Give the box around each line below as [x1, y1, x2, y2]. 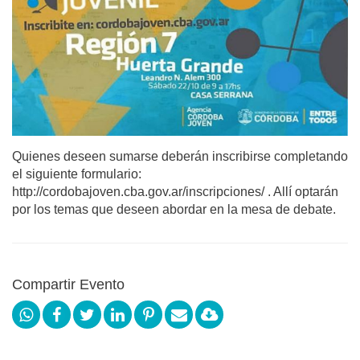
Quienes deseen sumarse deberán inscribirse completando [12, 149, 348, 163]
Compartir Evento [12, 276, 125, 292]
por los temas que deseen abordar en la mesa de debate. [12, 202, 336, 216]
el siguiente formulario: [12, 167, 141, 181]
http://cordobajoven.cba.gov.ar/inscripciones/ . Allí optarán [12, 185, 338, 198]
